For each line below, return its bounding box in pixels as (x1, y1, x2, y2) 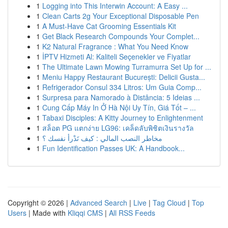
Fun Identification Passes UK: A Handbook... (42, 143, 185, 153)
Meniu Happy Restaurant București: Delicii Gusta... (42, 72, 205, 82)
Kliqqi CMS (68, 208, 103, 218)
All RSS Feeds (109, 208, 155, 218)
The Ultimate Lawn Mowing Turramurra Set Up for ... (42, 62, 211, 72)
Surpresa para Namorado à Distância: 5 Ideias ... (42, 92, 200, 102)
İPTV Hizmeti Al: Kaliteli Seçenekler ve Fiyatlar (42, 51, 191, 62)
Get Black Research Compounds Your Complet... (42, 31, 199, 41)
